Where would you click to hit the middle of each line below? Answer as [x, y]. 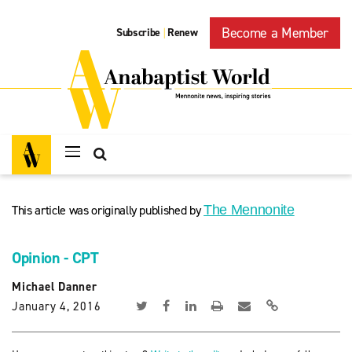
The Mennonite [249, 210]
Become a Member [275, 33]
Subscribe [139, 33]
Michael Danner [55, 287]
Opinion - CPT [55, 258]
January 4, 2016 [57, 306]
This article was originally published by [108, 210]
